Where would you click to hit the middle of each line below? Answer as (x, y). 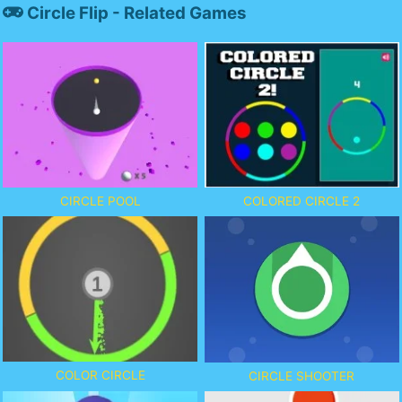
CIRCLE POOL (100, 201)
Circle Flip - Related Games (135, 13)
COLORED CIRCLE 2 (302, 201)
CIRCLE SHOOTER (302, 376)
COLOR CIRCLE (100, 376)
